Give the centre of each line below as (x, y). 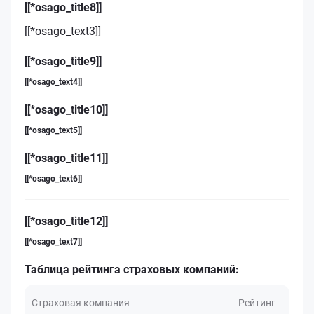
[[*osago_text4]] (53, 82)
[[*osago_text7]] (53, 241)
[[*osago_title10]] (66, 109)
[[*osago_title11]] (66, 158)
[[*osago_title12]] (66, 221)
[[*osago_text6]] (53, 178)
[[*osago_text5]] (53, 130)
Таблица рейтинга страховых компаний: (132, 269)
